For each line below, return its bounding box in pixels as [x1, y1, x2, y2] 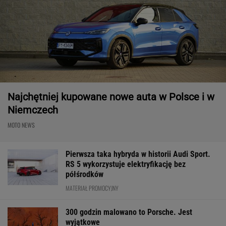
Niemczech [8, 103, 58, 116]
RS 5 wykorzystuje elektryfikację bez [66, 159, 186, 169]
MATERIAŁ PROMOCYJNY [66, 183, 119, 192]
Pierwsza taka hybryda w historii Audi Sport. [66, 149, 210, 159]
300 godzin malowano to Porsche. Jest [66, 207, 192, 217]
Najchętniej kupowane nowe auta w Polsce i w [8, 90, 214, 103]
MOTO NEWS [8, 120, 35, 129]
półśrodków [66, 169, 103, 179]
